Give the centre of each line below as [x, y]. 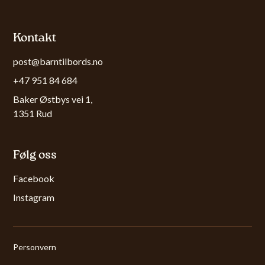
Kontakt [35, 38]
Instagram [34, 197]
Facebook [34, 178]
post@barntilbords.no [58, 61]
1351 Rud [33, 113]
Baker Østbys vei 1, [53, 99]
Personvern [35, 247]
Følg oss [35, 155]
